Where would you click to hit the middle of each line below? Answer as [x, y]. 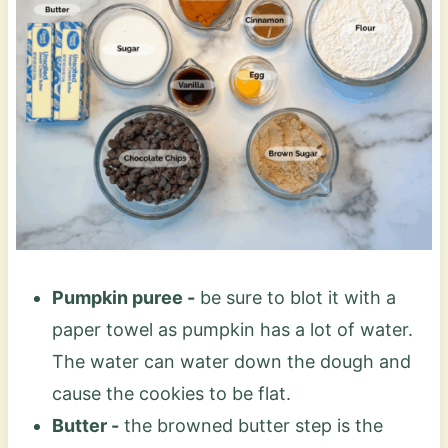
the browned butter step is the [250, 425]
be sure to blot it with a [295, 297]
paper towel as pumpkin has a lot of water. [232, 329]
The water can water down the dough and [231, 361]
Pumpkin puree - [123, 297]
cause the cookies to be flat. [171, 393]
